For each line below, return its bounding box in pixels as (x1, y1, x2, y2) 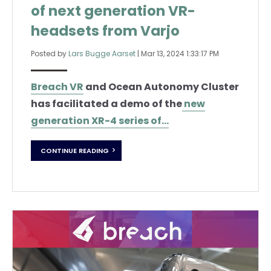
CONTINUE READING (41, 145, 109, 155)
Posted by (31, 48, 68, 59)
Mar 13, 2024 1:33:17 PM (141, 48, 219, 59)
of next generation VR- (31, 1, 195, 21)
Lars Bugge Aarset (68, 48, 135, 59)
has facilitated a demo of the (31, 97, 182, 111)
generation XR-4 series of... (31, 114, 169, 128)
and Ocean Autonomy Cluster (83, 80, 239, 94)
